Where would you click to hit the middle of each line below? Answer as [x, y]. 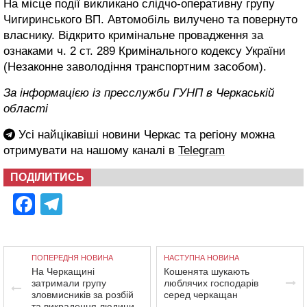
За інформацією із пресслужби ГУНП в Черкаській [139, 93]
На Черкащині [63, 271]
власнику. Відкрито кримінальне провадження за [133, 35]
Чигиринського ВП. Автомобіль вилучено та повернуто [150, 19]
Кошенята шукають [207, 271]
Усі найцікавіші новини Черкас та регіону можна [145, 134]
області [26, 108]
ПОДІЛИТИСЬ [47, 177]
